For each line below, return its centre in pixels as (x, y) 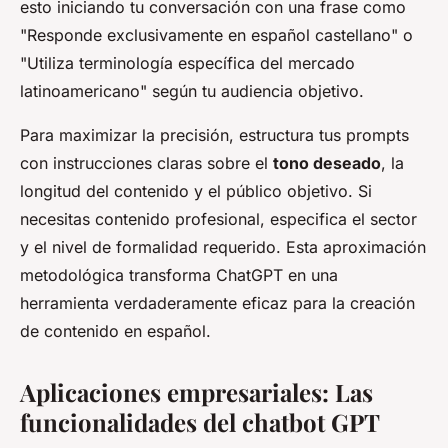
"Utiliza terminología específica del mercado (187, 62)
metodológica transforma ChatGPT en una (179, 274)
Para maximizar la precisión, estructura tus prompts (214, 134)
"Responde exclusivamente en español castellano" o (216, 34)
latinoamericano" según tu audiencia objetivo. (192, 90)
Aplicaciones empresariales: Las (196, 391)
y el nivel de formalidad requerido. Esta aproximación (223, 246)
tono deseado (327, 162)
